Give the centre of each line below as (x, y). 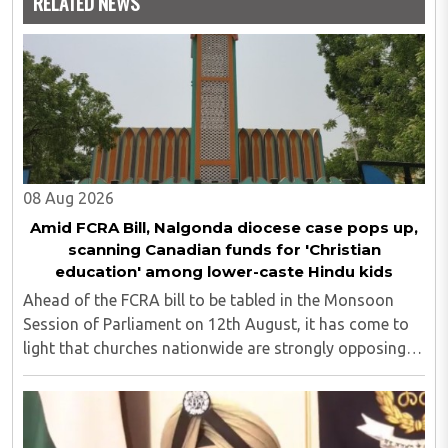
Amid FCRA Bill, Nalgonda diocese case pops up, (224, 227)
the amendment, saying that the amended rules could (216, 371)
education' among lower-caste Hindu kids (224, 271)
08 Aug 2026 (68, 197)
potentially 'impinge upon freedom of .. (162, 395)
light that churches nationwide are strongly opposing (214, 347)
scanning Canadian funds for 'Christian (224, 249)
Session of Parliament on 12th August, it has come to (216, 323)
